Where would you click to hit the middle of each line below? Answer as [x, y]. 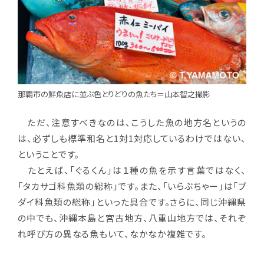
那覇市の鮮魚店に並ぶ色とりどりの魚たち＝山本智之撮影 [114, 94]
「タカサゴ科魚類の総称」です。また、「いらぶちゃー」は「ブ [132, 186]
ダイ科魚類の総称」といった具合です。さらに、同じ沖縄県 [132, 202]
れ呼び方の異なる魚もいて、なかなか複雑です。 [112, 234]
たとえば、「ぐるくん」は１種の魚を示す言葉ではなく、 [132, 170]
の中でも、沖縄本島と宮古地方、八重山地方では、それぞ [132, 218]
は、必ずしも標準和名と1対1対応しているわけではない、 [132, 138]
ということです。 [49, 154]
